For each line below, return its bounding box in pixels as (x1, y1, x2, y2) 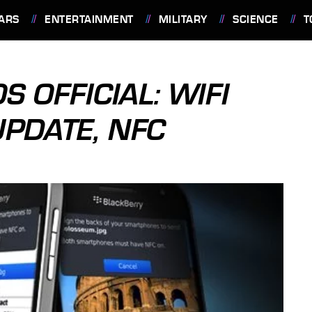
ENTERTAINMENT (45, 13, 134, 26)
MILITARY (158, 13, 208, 26)
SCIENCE (233, 13, 279, 26)
